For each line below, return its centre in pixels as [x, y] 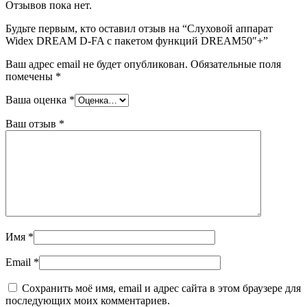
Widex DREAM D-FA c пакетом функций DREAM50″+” [137, 40]
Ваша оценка [37, 99]
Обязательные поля [236, 64]
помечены [30, 76]
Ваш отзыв [32, 123]
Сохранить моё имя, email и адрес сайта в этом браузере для [161, 288]
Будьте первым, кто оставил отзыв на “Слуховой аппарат [139, 28]
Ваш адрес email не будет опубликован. [97, 64]
